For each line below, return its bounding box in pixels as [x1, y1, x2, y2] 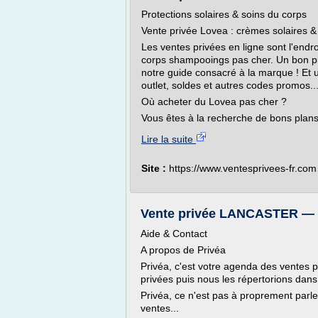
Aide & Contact [141, 228, 207, 239]
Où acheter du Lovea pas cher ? [141, 96, 287, 107]
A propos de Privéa [141, 244, 226, 256]
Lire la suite [141, 133, 196, 145]
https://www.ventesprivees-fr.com [169, 163, 317, 174]
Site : [141, 163, 169, 174]
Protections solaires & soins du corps [141, 9, 307, 20]
